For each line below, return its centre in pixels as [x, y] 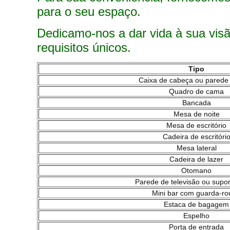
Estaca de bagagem [196, 204]
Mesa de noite [196, 114]
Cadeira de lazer [196, 159]
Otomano [196, 170]
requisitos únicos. [84, 47]
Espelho [196, 216]
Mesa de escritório [196, 125]
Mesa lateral [196, 148]
